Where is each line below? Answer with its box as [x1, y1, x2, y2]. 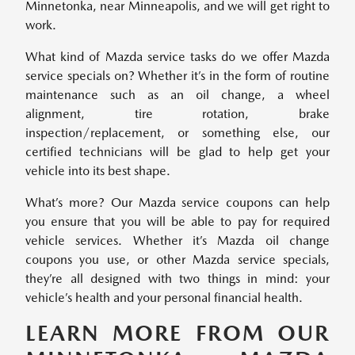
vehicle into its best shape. [25, 163, 170, 179]
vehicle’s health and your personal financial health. [25, 290, 303, 306]
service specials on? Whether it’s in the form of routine [25, 68, 330, 84]
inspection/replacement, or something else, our [25, 125, 330, 141]
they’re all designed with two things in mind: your [25, 271, 330, 287]
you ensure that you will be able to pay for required [25, 214, 330, 230]
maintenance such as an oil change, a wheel [25, 87, 330, 103]
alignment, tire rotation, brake [25, 106, 330, 122]
